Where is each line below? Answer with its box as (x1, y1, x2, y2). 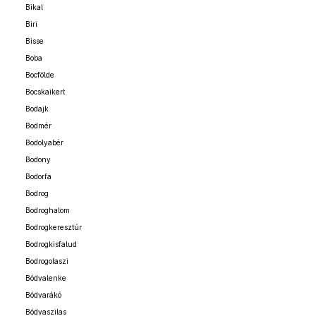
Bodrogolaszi (25, 257, 68, 265)
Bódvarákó (25, 291, 61, 299)
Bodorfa (25, 172, 51, 181)
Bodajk (25, 104, 49, 113)
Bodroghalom (25, 206, 70, 214)
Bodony (25, 155, 51, 164)
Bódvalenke (25, 274, 66, 282)
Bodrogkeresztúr (25, 223, 82, 231)
